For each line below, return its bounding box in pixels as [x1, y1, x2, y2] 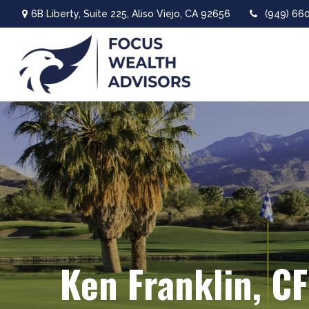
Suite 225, [83, 8, 129, 19]
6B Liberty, [30, 8, 83, 19]
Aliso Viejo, [131, 8, 182, 19]
